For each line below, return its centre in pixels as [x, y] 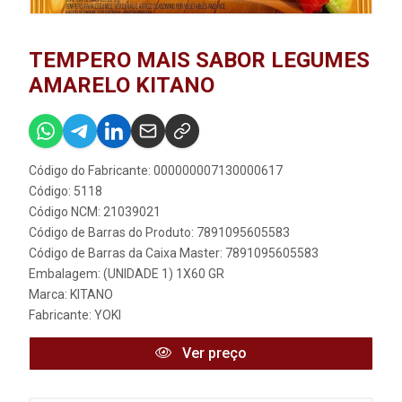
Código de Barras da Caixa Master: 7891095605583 [174, 253]
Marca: [49, 294]
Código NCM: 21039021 [95, 211]
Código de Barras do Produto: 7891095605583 [159, 232]
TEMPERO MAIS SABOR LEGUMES [199, 60]
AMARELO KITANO [122, 85]
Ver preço [213, 353]
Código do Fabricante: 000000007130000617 [156, 170]
